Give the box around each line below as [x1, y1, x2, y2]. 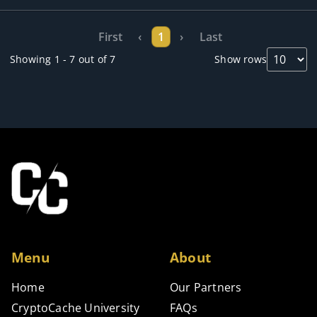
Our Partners [170, 279, 242, 296]
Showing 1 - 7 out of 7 [10, 52, 116, 66]
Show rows [214, 52, 267, 66]
